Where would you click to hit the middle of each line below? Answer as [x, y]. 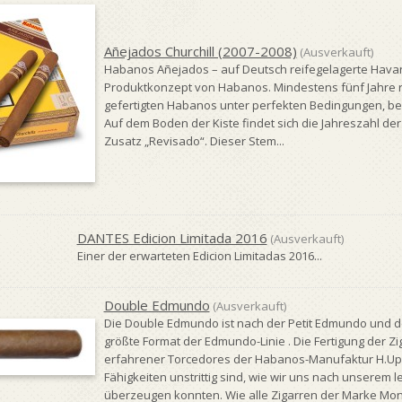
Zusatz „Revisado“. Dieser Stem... [194, 141]
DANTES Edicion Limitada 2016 [172, 238]
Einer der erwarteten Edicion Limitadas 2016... [199, 256]
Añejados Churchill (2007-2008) [200, 51]
